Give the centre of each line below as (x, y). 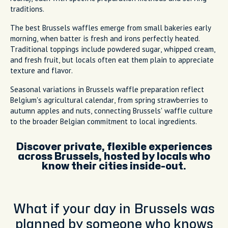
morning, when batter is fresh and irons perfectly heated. (105, 38)
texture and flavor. (41, 70)
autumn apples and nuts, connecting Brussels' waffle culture (111, 110)
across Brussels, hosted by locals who (114, 156)
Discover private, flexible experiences (114, 147)
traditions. (27, 9)
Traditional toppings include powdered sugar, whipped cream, (113, 49)
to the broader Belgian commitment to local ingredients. (104, 121)
